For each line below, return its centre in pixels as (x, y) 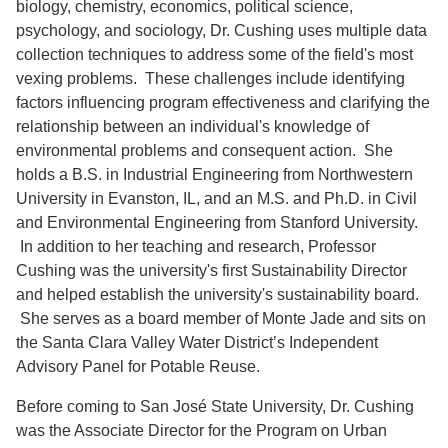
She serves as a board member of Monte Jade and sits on (221, 318)
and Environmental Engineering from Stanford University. (217, 222)
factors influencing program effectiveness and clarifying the (223, 102)
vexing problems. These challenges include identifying (210, 78)
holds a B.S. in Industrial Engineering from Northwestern (214, 174)
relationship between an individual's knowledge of (192, 126)
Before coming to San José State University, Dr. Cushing (215, 406)
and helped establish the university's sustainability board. (217, 294)
